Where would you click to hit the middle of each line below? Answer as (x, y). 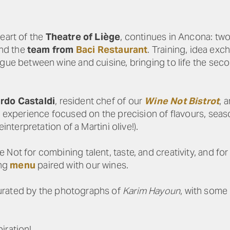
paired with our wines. (82, 165)
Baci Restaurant (112, 50)
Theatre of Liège (83, 37)
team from (51, 50)
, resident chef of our (100, 101)
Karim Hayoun (152, 191)
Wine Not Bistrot (182, 101)
